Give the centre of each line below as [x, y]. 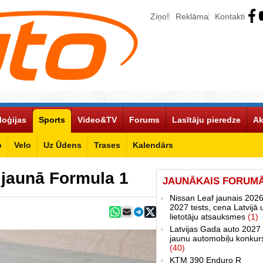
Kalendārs [153, 145]
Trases [107, 145]
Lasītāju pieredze [206, 119]
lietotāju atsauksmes [209, 216]
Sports [52, 119]
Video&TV [97, 119]
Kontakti [230, 16]
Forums [144, 119]
